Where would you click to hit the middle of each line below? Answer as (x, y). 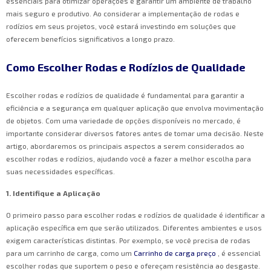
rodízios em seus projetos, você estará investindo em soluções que (121, 26)
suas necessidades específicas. (60, 171)
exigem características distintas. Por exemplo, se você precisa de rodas (128, 240)
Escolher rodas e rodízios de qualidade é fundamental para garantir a (125, 95)
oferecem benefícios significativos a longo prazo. (90, 39)
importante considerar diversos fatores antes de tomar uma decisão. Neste (135, 133)
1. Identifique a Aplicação (53, 193)
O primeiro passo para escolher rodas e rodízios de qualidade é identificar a (135, 215)
